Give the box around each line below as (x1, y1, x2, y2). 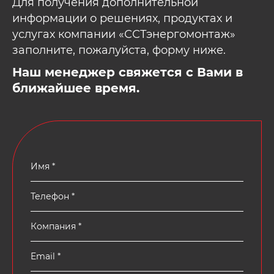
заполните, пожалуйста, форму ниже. (12, 43, 226, 57)
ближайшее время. (12, 81, 139, 96)
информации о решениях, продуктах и (12, 12, 232, 26)
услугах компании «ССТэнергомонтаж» (12, 28, 235, 42)
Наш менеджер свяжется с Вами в (12, 65, 243, 80)
